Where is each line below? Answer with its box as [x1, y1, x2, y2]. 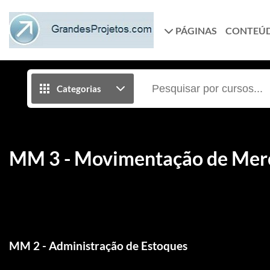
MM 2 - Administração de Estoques [9, 239, 187, 253]
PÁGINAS [174, 24, 217, 36]
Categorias [57, 83, 101, 94]
